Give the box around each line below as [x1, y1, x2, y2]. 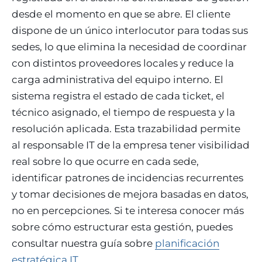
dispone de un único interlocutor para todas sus [12, 25, 248, 36]
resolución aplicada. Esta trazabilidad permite [12, 123, 240, 135]
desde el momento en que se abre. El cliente [12, 8, 230, 20]
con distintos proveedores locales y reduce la [12, 57, 234, 69]
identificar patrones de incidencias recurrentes [12, 172, 243, 184]
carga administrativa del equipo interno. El [12, 74, 223, 85]
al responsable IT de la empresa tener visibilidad [12, 139, 250, 151]
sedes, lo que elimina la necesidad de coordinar [12, 41, 247, 53]
